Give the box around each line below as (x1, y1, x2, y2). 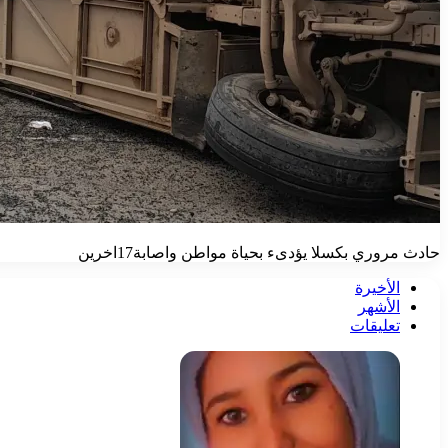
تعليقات (350, 317, 400, 335)
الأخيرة (355, 279, 400, 297)
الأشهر (358, 298, 400, 316)
